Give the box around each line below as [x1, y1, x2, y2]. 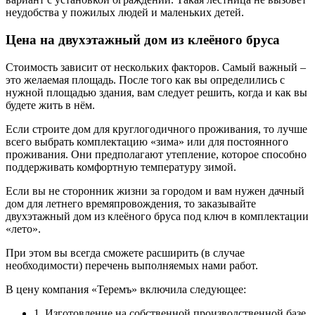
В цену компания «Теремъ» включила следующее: [6, 283, 246, 295]
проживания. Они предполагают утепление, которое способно [6, 148, 307, 160]
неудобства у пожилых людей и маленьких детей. [6, 6, 244, 19]
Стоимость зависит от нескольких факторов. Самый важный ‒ [6, 60, 306, 73]
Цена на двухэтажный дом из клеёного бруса [6, 32, 280, 48]
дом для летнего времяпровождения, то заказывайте [6, 197, 256, 210]
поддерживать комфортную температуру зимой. [6, 160, 236, 173]
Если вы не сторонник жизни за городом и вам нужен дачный [6, 184, 304, 197]
